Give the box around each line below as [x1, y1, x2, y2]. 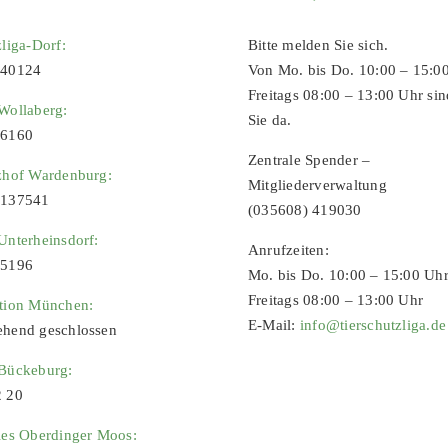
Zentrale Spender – [247, 152, 371, 168]
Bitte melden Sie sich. [247, 37, 389, 53]
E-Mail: [247, 317, 300, 333]
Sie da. [247, 112, 292, 128]
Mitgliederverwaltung [247, 177, 387, 193]
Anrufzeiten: [247, 242, 329, 258]
